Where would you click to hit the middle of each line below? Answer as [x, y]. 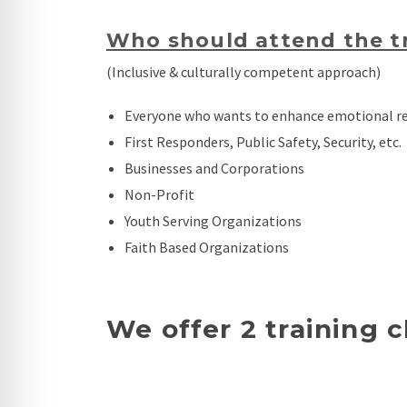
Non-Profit [159, 195]
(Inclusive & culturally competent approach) [243, 72]
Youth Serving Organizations [213, 221]
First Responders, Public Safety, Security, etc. [263, 142]
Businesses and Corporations [214, 169]
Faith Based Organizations [207, 248]
